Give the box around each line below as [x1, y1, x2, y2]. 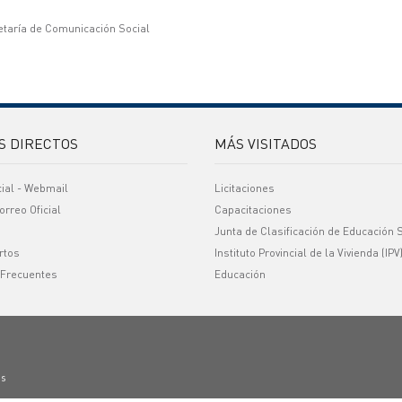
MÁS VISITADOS [214, 134, 317, 153]
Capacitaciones [214, 203, 292, 216]
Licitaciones [214, 181, 275, 195]
